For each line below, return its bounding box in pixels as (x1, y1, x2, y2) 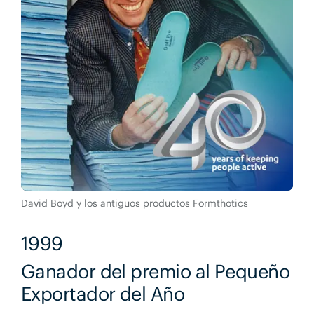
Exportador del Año (20, 282, 185, 306)
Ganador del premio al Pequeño (20, 259, 290, 284)
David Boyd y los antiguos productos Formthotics (20, 197, 248, 210)
